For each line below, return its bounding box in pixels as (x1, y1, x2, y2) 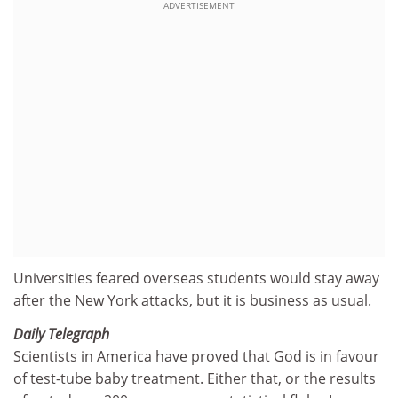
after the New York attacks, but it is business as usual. (13, 291, 371, 310)
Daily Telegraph (13, 323, 109, 344)
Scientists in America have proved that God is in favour (13, 346, 379, 366)
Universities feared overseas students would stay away (13, 268, 379, 288)
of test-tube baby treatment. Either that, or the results (13, 368, 376, 388)
